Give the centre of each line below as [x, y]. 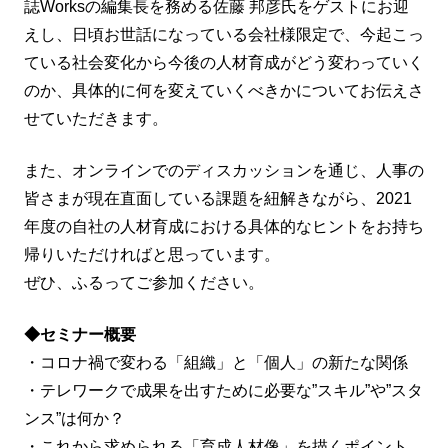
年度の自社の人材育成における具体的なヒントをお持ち [224, 226]
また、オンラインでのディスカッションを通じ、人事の [224, 170]
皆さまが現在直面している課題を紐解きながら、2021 [218, 198]
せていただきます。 [96, 118]
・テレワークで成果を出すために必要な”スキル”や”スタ [223, 390]
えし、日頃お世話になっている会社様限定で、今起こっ [224, 34]
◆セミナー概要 [80, 334]
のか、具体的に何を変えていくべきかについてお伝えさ [224, 90]
